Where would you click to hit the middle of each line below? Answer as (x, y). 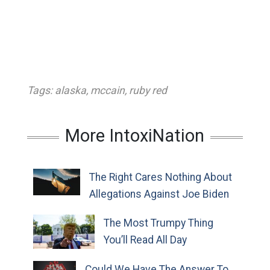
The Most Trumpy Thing (159, 223)
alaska (70, 90)
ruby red (148, 90)
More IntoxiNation (135, 136)
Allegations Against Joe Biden (159, 194)
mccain (107, 90)
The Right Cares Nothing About (160, 177)
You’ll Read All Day (146, 240)
